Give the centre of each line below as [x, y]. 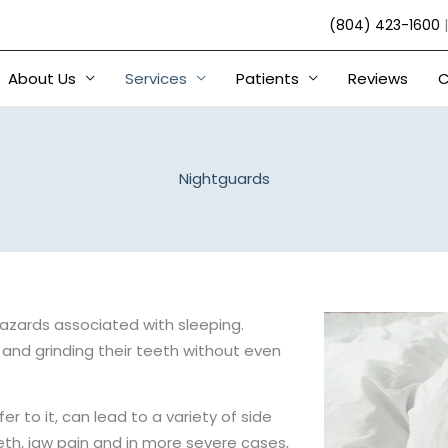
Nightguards [224, 178]
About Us [42, 78]
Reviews [378, 78]
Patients [267, 78]
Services [156, 78]
